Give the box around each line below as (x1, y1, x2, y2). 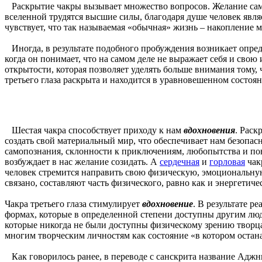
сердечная (160, 156, 199, 167)
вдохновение (142, 198, 193, 209)
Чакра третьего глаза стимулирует (5, 198, 142, 209)
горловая (209, 156, 245, 167)
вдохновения (184, 125, 235, 135)
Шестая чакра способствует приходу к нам (5, 125, 184, 135)
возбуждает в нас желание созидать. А (5, 156, 160, 167)
